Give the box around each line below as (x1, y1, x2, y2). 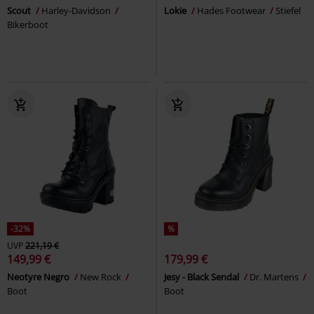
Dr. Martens (250, 270, 301, 283)
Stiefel (275, 4, 301, 17)
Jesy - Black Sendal (164, 270, 241, 283)
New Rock (80, 270, 123, 283)
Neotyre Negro (7, 270, 71, 283)
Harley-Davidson (41, 4, 113, 17)
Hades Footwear (197, 4, 268, 17)
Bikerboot (7, 18, 48, 31)
